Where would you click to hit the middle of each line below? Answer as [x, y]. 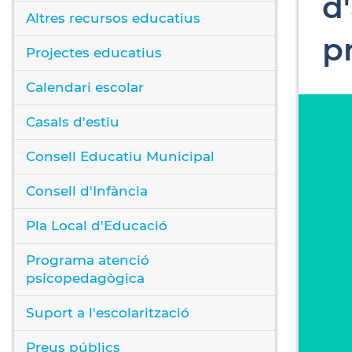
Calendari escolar [85, 87]
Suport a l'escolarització [108, 312]
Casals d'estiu [73, 121]
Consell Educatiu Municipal [120, 156]
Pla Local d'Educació [97, 225]
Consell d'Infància [87, 191]
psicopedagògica [85, 278]
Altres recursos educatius [113, 18]
